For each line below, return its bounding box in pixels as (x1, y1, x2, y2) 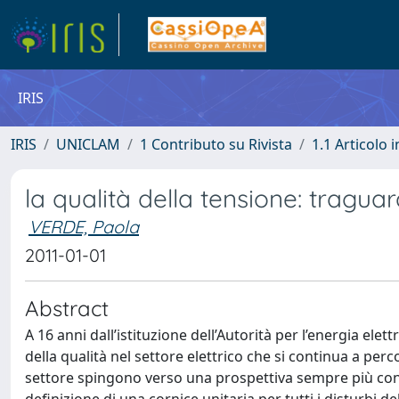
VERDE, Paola (28, 216, 139, 238)
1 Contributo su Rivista (140, 134, 292, 154)
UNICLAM (56, 134, 120, 154)
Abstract (25, 295, 109, 322)
